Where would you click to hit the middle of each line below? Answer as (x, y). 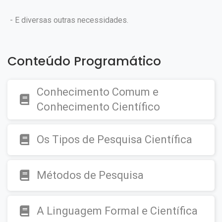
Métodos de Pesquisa (90, 175)
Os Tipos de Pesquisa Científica (114, 139)
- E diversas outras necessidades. (69, 20)
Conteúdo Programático (84, 61)
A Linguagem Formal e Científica (117, 211)
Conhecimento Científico (98, 107)
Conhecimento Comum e (98, 92)
